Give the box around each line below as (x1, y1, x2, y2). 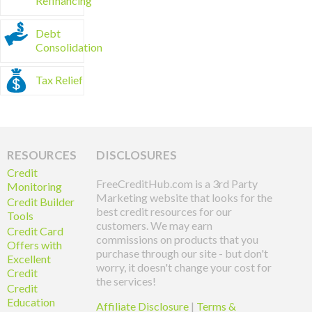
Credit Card (7, 224, 63, 237)
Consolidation (36, 40, 102, 54)
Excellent (7, 252, 51, 265)
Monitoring (7, 180, 62, 193)
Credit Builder (7, 195, 75, 208)
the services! (96, 274, 157, 288)
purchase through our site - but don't (96, 247, 269, 260)
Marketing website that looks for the (96, 191, 273, 204)
